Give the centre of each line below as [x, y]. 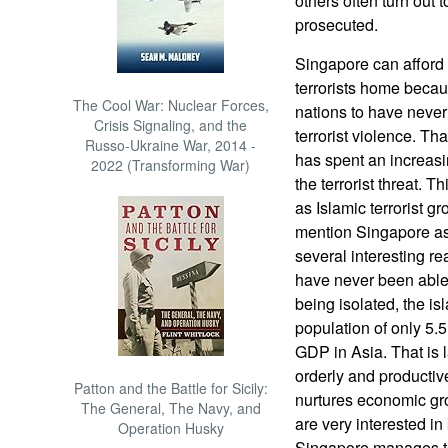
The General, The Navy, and [170, 408]
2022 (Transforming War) [171, 165]
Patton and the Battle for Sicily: [170, 388]
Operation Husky [170, 428]
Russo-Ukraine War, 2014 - [171, 145]
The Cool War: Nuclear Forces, [170, 105]
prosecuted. [338, 24]
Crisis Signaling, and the [171, 125]
